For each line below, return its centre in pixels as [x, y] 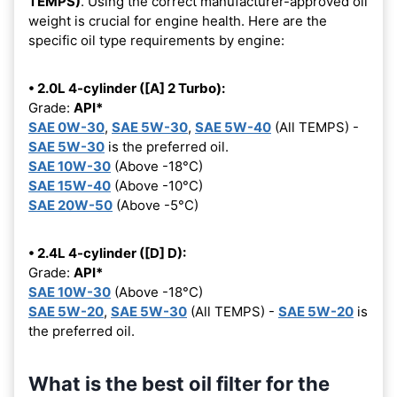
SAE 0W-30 [66, 127]
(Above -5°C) [156, 205]
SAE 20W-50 [70, 205]
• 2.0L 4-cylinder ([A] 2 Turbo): [127, 88]
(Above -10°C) [157, 185]
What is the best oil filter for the [179, 383]
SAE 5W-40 [233, 127]
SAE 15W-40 [70, 185]
